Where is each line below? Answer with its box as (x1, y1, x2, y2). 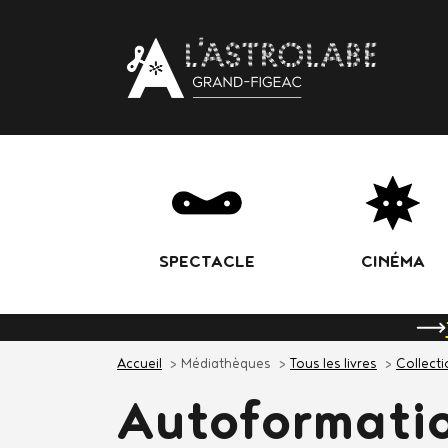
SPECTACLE (159, 249, 255, 272)
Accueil (117, 354, 162, 371)
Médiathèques (178, 354, 271, 371)
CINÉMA (361, 249, 425, 272)
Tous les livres (290, 354, 377, 371)
